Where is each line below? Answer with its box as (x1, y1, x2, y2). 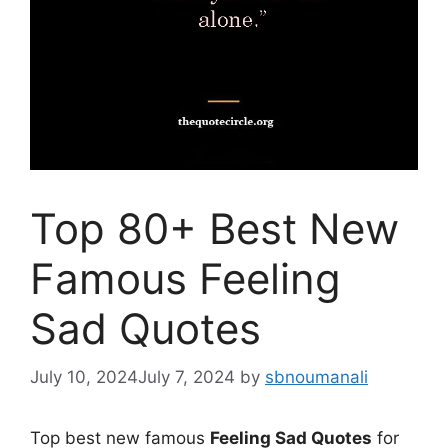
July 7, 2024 (138, 367, 235, 388)
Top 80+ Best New (30, 202, 399, 254)
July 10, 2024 (30, 367, 138, 388)
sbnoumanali (265, 367, 368, 388)
